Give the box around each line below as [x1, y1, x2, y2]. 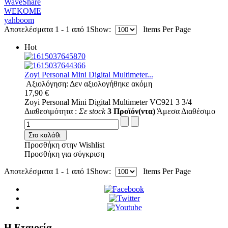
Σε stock [79, 107, 105, 116]
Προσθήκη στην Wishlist [24, 140, 104, 150]
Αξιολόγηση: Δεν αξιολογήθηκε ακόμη [26, 79, 152, 89]
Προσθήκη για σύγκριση [24, 150, 104, 159]
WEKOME [4, 7, 41, 16]
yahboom [4, 16, 34, 25]
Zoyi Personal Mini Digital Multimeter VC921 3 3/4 [24, 98, 192, 107]
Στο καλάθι [28, 131, 61, 139]
